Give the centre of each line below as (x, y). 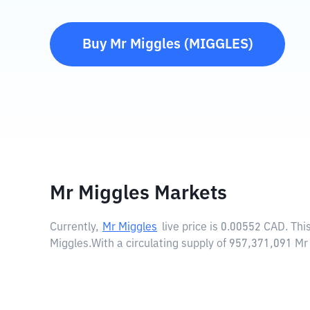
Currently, (74, 228)
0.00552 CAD (253, 228)
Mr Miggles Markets (138, 194)
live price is (191, 228)
